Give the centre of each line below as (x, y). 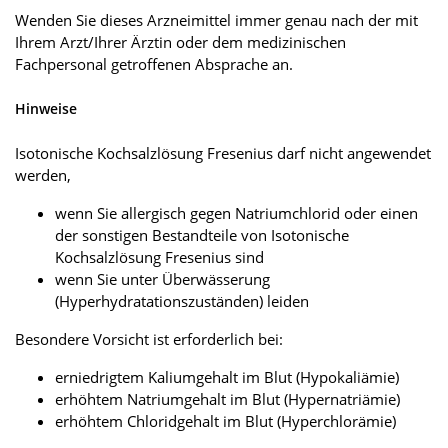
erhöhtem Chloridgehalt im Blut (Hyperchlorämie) (225, 420)
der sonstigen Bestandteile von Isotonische (202, 234)
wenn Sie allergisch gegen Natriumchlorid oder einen (236, 212)
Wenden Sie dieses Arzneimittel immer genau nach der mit (216, 19)
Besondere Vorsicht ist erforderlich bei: (149, 338)
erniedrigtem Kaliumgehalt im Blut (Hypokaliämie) (227, 376)
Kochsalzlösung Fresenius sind (159, 256)
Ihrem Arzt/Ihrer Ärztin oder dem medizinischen (180, 41)
